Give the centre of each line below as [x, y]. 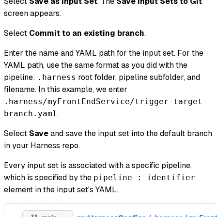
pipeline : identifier [144, 178]
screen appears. [32, 14]
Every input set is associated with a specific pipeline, [98, 166]
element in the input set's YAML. [61, 190]
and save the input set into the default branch [130, 134]
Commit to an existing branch [87, 33]
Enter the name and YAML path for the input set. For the [104, 53]
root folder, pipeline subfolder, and [138, 77]
